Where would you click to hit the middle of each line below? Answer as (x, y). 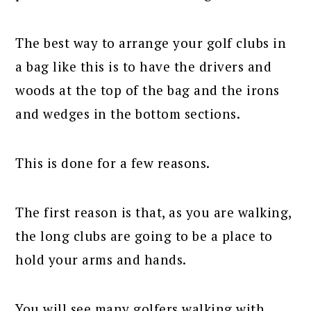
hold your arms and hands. (101, 260)
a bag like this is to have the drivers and (144, 67)
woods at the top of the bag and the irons (148, 90)
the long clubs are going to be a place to (144, 236)
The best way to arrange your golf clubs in (151, 43)
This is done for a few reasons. (113, 163)
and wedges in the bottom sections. (128, 114)
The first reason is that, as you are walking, (153, 212)
